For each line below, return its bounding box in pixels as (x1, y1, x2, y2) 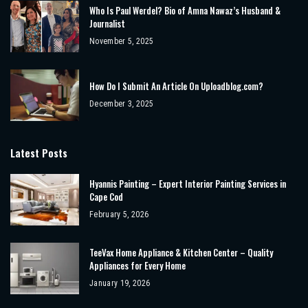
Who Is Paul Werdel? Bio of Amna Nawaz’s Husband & (89, 3, 280, 18)
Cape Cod (89, 190, 123, 204)
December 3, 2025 (89, 98, 154, 109)
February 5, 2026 (89, 210, 149, 220)
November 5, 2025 (89, 36, 154, 47)
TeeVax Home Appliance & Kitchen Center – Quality (89, 245, 273, 260)
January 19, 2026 (89, 278, 151, 289)
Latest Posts (10, 145, 67, 161)
